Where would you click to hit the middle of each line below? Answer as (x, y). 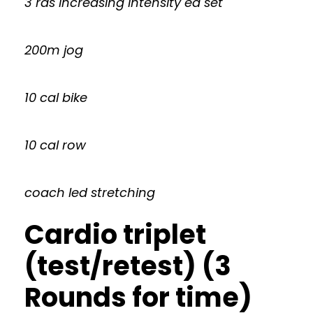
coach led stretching (90, 193)
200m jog (54, 50)
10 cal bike (56, 98)
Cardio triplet (115, 235)
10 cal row (55, 145)
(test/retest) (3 (128, 266)
